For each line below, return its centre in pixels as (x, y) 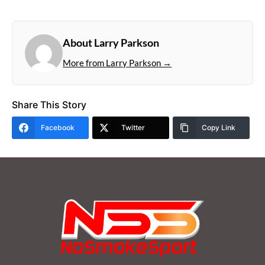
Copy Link (219, 127)
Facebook (58, 127)
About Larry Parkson (111, 42)
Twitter (133, 127)
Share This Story (49, 104)
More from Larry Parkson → (117, 63)
